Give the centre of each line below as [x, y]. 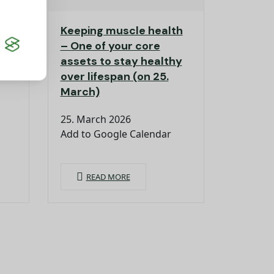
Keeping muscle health [121, 31]
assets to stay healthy [121, 61]
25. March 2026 [95, 120]
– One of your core [110, 46]
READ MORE [108, 177]
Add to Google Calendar [116, 134]
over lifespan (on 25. [114, 77]
